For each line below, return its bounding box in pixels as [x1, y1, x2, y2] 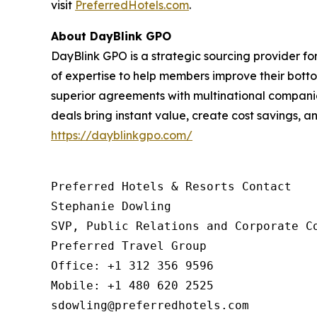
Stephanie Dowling [51, 200, 171, 214]
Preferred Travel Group [51, 239, 207, 253]
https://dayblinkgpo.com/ [51, 128, 192, 143]
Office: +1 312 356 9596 [51, 259, 214, 273]
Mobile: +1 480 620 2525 [51, 279, 214, 293]
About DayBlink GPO [51, 29, 171, 44]
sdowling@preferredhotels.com [51, 299, 249, 313]
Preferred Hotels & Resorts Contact [51, 180, 292, 194]
